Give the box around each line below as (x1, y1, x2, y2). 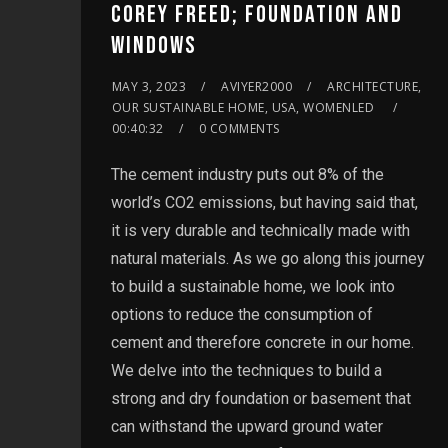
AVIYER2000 (221, 77, 293, 95)
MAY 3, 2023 (111, 77, 187, 95)
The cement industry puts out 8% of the (110, 164, 384, 184)
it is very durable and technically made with (110, 220, 410, 240)
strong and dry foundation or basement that (110, 388, 411, 408)
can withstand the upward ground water (110, 416, 383, 436)
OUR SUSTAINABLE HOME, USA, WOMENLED (111, 98, 378, 116)
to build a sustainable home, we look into (110, 276, 395, 296)
